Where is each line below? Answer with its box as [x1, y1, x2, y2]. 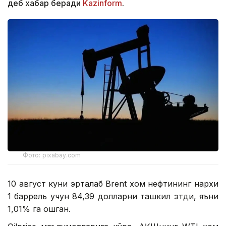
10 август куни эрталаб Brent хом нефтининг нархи [8, 178, 218, 189]
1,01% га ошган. [8, 203, 71, 214]
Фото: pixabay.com [23, 151, 81, 159]
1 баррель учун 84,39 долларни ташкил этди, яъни [8, 191, 218, 201]
